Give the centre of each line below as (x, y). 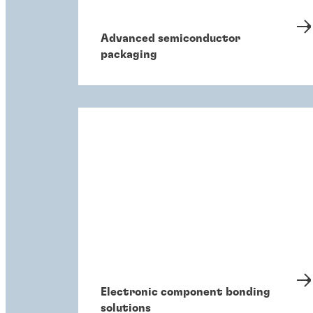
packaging (129, 54)
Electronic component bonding (185, 292)
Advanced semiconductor (170, 38)
